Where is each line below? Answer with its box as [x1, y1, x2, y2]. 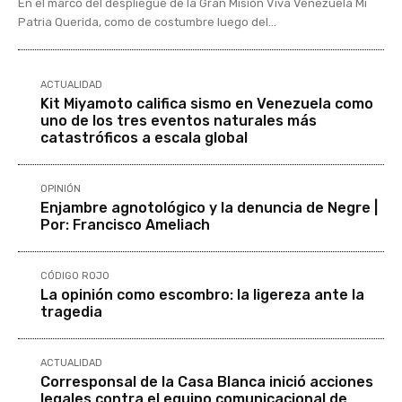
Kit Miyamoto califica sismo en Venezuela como [40, 94, 373, 112]
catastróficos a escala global [40, 128, 248, 146]
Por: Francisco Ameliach [40, 215, 210, 233]
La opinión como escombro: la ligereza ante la [40, 285, 364, 303]
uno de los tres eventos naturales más [40, 111, 317, 129]
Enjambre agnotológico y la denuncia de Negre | [40, 198, 378, 216]
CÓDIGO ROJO [40, 269, 109, 282]
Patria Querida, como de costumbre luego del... [18, 14, 276, 29]
